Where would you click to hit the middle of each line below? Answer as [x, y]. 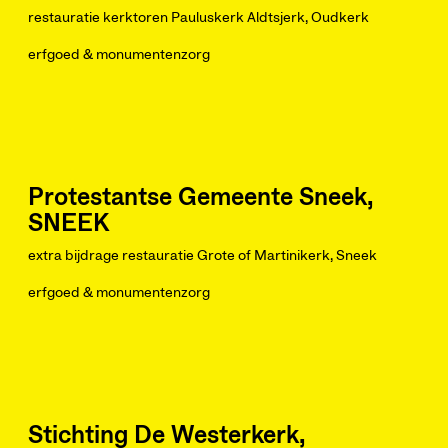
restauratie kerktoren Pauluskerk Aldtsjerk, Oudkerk [198, 18]
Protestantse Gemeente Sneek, [200, 198]
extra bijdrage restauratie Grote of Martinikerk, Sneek [202, 256]
